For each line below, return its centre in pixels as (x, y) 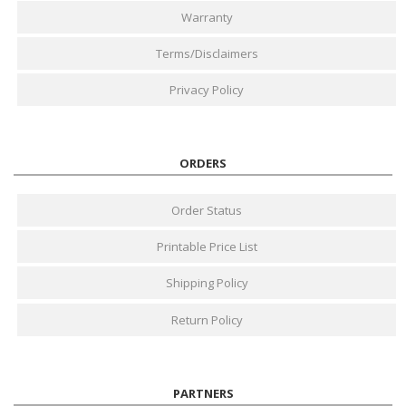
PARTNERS (203, 393)
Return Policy (207, 319)
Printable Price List (207, 247)
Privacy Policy (207, 90)
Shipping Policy (207, 283)
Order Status (207, 211)
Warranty (207, 17)
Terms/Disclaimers (207, 53)
